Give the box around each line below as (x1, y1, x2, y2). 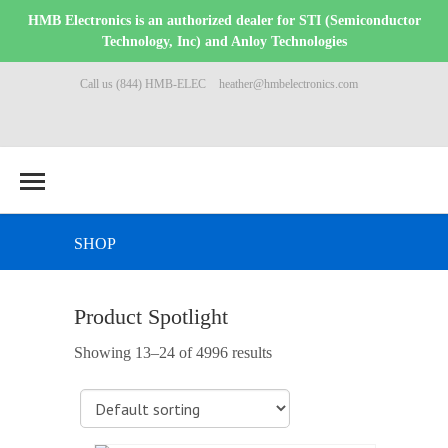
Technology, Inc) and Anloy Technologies (101, 33, 347, 49)
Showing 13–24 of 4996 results (74, 344, 272, 361)
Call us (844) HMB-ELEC (80, 77, 206, 91)
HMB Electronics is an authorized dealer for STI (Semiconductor (27, 12, 421, 28)
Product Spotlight (74, 304, 228, 329)
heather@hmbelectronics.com (219, 77, 358, 91)
